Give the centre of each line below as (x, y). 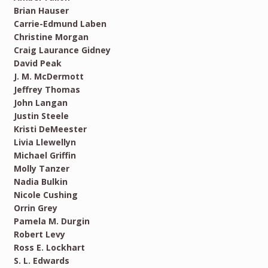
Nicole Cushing (45, 195)
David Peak (37, 63)
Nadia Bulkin (40, 182)
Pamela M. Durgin (51, 221)
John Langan (40, 103)
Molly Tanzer (41, 169)
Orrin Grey (35, 208)
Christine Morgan (51, 37)
